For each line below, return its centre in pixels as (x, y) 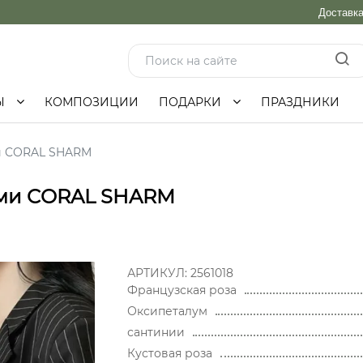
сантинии (156, 332)
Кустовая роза (169, 353)
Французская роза (181, 290)
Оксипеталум (167, 311)
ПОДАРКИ (192, 102)
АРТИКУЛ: (158, 273)
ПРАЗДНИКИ (300, 102)
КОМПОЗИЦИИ (92, 102)
